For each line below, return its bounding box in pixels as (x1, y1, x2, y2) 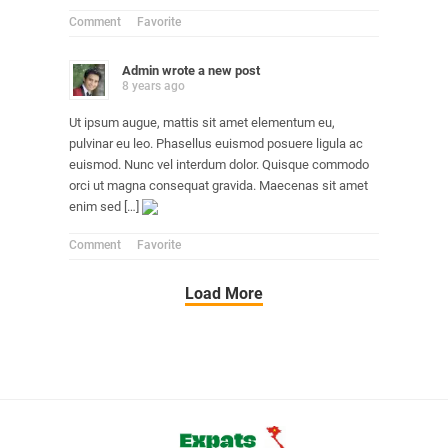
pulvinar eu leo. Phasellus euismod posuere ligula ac (69, 135, 363, 151)
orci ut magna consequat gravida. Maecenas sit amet (69, 177, 368, 193)
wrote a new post (159, 62, 260, 78)
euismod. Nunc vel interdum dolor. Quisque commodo (69, 156, 369, 172)
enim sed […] (69, 198, 142, 214)
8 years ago (122, 78, 185, 93)
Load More (185, 283, 263, 303)
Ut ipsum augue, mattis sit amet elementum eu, (69, 114, 335, 130)
